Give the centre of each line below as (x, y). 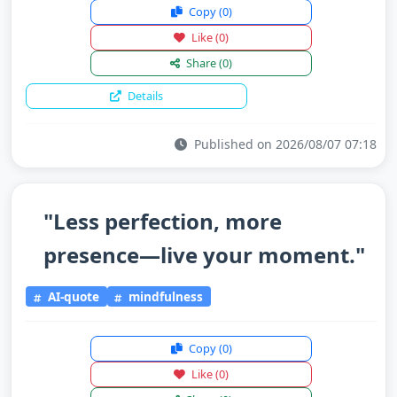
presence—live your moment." (204, 255)
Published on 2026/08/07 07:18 (284, 144)
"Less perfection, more (163, 221)
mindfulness (164, 296)
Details (144, 96)
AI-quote (71, 296)
